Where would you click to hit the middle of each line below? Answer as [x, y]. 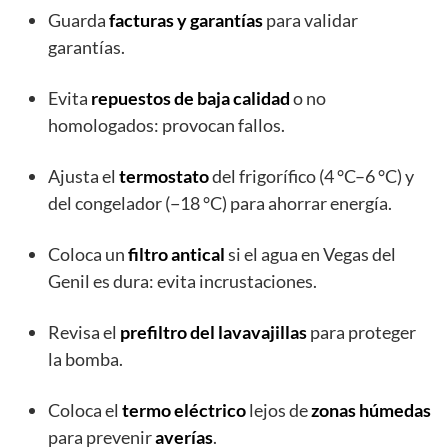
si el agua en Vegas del [310, 254]
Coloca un [88, 254]
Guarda [78, 20]
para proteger [361, 332]
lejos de [278, 410]
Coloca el [85, 410]
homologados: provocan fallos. [166, 125]
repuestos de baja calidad [190, 98]
